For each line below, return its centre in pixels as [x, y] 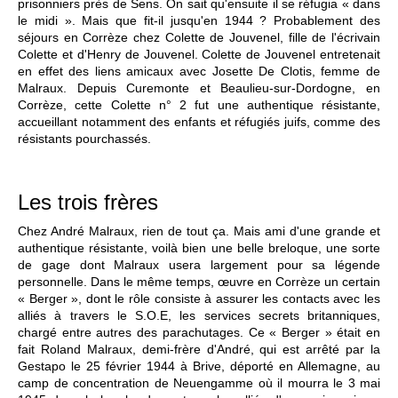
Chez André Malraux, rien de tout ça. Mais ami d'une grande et [199, 231]
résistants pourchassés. [84, 139]
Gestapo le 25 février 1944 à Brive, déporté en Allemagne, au [199, 366]
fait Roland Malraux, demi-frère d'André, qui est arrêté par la [199, 350]
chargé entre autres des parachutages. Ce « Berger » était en [199, 333]
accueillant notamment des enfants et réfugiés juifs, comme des [199, 122]
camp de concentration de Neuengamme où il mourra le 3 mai [199, 383]
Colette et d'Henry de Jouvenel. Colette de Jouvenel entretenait [199, 55]
